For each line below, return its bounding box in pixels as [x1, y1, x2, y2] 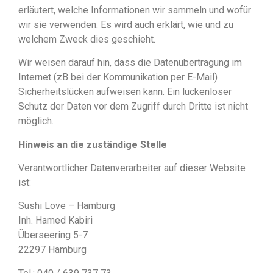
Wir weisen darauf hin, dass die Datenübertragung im [18, 57, 242, 69]
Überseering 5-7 [18, 229, 88, 241]
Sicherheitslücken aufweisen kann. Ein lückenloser [18, 86, 232, 98]
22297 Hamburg [18, 244, 87, 256]
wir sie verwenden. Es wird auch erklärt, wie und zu [18, 18, 233, 30]
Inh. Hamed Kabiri [18, 214, 93, 227]
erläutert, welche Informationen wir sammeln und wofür [18, 4, 251, 16]
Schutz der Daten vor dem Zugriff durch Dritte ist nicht [18, 101, 248, 113]
